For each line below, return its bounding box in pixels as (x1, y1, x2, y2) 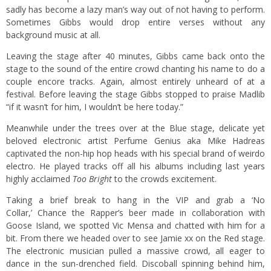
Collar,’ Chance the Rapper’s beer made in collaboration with (6, 207, 265, 218)
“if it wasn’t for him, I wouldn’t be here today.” (6, 101, 183, 113)
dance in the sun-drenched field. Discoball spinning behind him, (6, 258, 265, 269)
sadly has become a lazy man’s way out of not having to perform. (6, 4, 265, 15)
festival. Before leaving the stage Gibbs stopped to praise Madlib (6, 88, 265, 100)
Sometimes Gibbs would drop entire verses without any (6, 16, 265, 28)
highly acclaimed (6, 173, 73, 184)
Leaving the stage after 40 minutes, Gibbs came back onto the (6, 50, 265, 62)
